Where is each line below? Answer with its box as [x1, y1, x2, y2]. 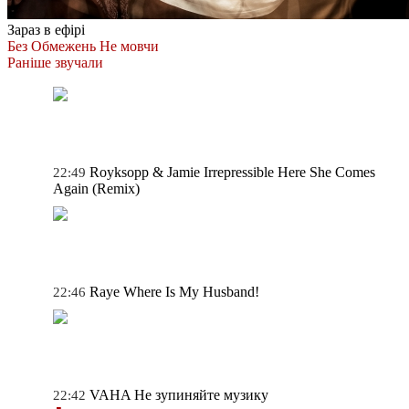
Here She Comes [278, 163, 375, 180]
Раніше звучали [7, 54, 103, 70]
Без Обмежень [7, 37, 96, 54]
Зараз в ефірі [7, 21, 85, 37]
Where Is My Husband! [123, 283, 259, 299]
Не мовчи [100, 37, 159, 54]
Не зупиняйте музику [134, 386, 268, 403]
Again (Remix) [53, 180, 140, 196]
